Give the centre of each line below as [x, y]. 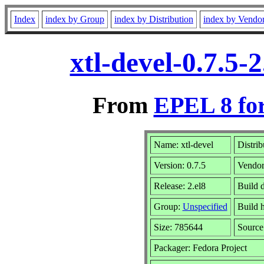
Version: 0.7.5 [179, 165]
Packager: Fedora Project [200, 247]
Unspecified [205, 206]
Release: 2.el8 [179, 186]
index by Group [75, 19]
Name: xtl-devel [183, 144]
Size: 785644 [178, 227]
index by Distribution [154, 19]
